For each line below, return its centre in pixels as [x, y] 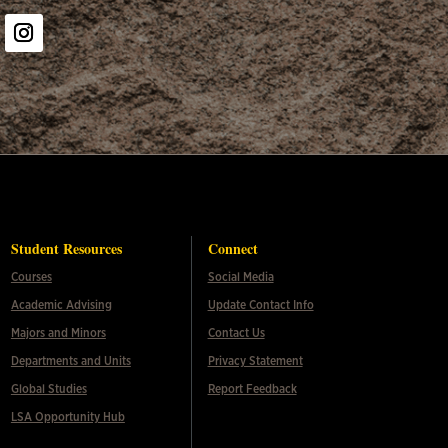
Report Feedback [252, 388]
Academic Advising [61, 304]
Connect [232, 248]
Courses [31, 276]
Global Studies [48, 388]
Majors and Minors [58, 332]
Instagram [43, 62]
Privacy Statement [255, 360]
